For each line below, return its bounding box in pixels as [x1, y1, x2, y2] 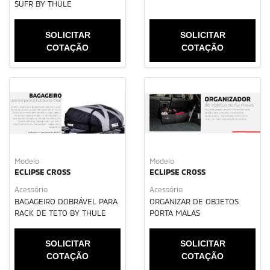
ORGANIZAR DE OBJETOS [149, 196, 239, 206]
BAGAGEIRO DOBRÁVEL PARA [14, 196, 118, 206]
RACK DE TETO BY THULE [14, 207, 106, 218]
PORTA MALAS [149, 207, 200, 218]
